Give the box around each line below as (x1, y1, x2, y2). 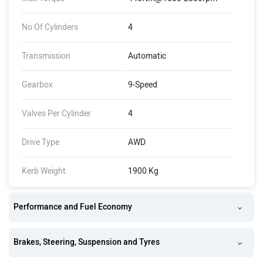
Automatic (127, 51, 166, 61)
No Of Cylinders (22, 22, 78, 32)
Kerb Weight (22, 166, 66, 176)
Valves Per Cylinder (22, 109, 91, 119)
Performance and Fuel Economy (14, 202, 132, 212)
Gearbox (22, 80, 53, 90)
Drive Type (22, 137, 59, 147)
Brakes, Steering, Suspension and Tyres (14, 237, 160, 247)
